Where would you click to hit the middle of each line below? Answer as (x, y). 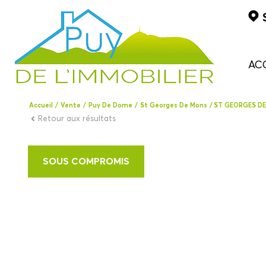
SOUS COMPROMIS (86, 161)
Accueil (41, 105)
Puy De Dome (110, 105)
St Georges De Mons (174, 105)
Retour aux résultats (77, 119)
